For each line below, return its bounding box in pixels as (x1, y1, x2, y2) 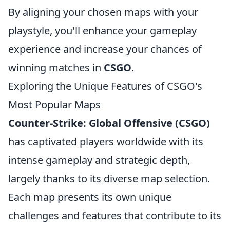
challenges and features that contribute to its (8, 208, 221, 222)
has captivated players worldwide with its (8, 135, 203, 148)
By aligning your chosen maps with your (8, 5, 198, 19)
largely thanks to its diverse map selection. (8, 171, 210, 185)
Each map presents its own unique (8, 190, 171, 204)
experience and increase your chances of (8, 42, 202, 56)
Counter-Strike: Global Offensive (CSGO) (8, 116, 210, 130)
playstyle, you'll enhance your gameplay (8, 24, 197, 37)
